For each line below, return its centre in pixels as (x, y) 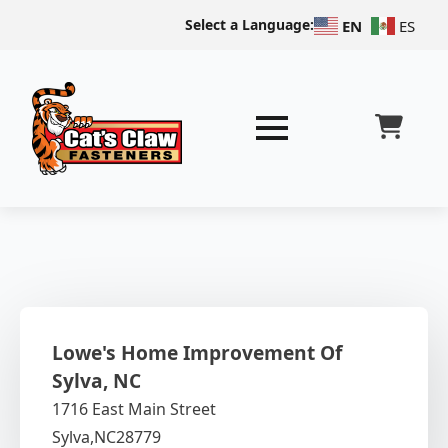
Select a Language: (249, 24)
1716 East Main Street (134, 408)
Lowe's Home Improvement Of (197, 352)
